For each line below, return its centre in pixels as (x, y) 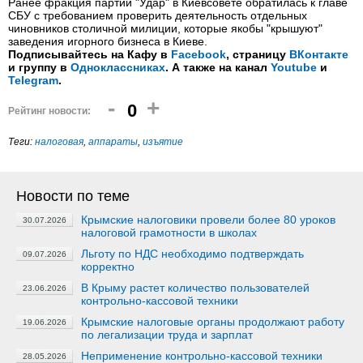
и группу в (39, 67)
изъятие (163, 142)
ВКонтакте (319, 54)
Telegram (33, 80)
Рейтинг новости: (49, 111)
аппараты (113, 142)
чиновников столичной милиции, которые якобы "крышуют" (165, 28)
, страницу (258, 54)
